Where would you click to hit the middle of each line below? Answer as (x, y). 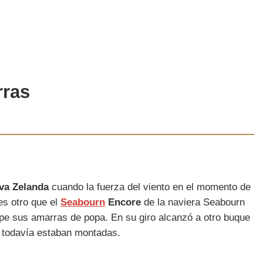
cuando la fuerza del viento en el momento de (151, 187)
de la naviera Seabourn (193, 202)
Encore (123, 202)
